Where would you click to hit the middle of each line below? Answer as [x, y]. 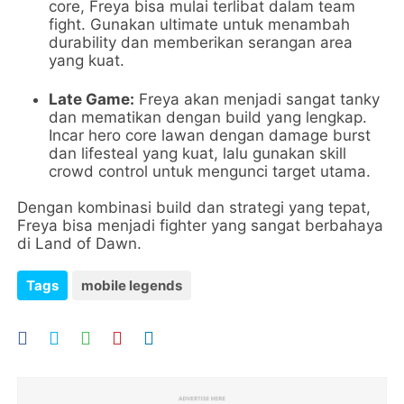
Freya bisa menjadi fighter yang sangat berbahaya [201, 226]
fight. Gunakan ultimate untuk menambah [200, 25]
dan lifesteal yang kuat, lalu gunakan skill [198, 154]
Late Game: [92, 100]
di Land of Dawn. [80, 244]
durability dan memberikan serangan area [201, 43]
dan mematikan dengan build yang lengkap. [208, 118]
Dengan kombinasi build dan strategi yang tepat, [194, 208]
